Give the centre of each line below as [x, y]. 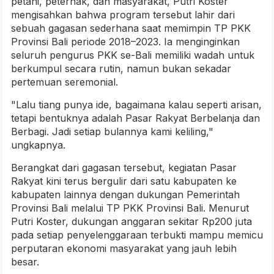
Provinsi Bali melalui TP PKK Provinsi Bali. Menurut [130, 208]
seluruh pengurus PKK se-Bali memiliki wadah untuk [133, 55]
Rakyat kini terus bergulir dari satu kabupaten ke [124, 181]
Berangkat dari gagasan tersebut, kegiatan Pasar [124, 168]
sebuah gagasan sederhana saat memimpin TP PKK [131, 28]
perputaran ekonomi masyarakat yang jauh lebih [124, 249]
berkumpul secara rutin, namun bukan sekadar [121, 69]
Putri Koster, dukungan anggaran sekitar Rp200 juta [131, 222]
